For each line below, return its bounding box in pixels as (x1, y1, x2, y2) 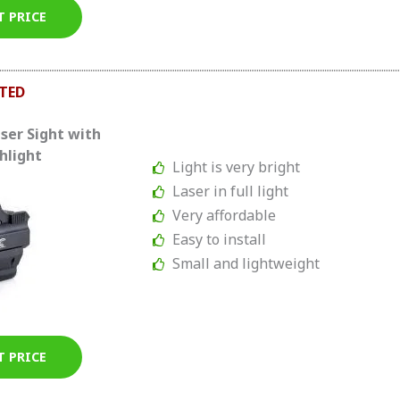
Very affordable (172, 205, 277, 226)
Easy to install (172, 229, 267, 250)
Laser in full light (172, 181, 289, 202)
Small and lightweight (172, 254, 321, 274)
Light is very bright (172, 157, 301, 178)
